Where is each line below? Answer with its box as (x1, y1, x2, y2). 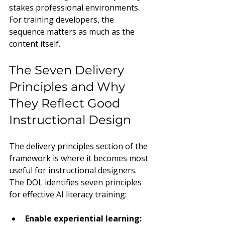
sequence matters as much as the (9, 26, 137, 37)
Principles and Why (9, 79, 128, 94)
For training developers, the (9, 14, 116, 25)
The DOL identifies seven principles (9, 177, 144, 188)
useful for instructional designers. (9, 165, 139, 176)
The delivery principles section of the (9, 141, 150, 152)
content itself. (9, 38, 60, 49)
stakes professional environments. (9, 2, 142, 13)
